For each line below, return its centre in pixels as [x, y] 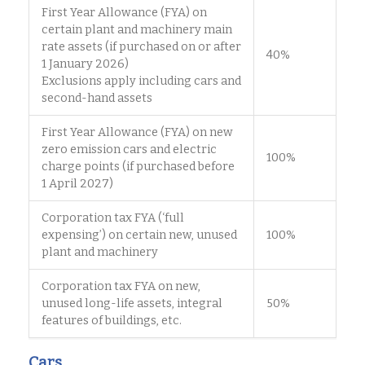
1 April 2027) [77, 184]
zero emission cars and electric [129, 150]
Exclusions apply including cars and [141, 81]
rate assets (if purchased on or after [141, 47]
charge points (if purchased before [138, 167]
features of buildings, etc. [112, 321]
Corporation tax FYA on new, [121, 287]
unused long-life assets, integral [132, 304]
